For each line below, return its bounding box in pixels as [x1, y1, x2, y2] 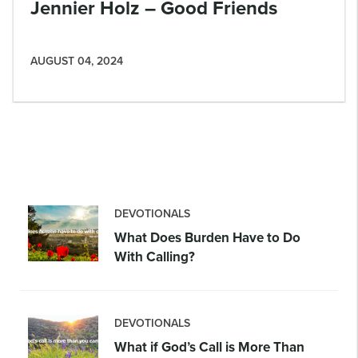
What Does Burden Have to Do [114, 228, 300, 247]
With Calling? [114, 247, 195, 266]
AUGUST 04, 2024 [30, 53, 123, 69]
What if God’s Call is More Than [114, 337, 304, 356]
